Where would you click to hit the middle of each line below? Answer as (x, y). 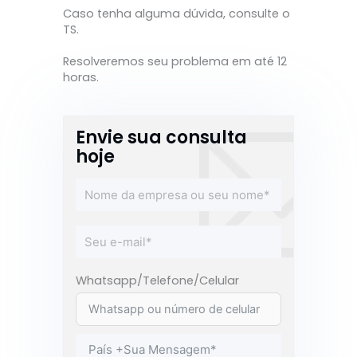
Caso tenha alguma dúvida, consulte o (177, 14)
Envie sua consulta (161, 137)
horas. (81, 78)
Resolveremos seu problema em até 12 (175, 62)
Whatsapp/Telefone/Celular (157, 280)
